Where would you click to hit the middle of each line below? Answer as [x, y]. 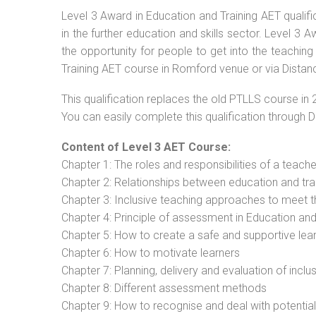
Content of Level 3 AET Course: [146, 147]
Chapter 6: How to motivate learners [151, 253]
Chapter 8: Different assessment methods [164, 288]
